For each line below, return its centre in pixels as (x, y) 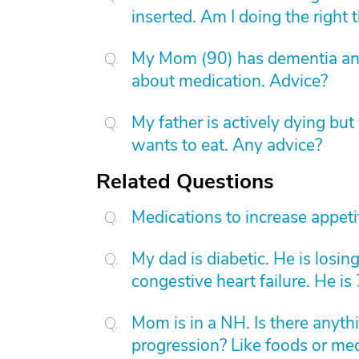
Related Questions (185, 182)
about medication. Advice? (230, 81)
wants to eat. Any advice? (227, 145)
